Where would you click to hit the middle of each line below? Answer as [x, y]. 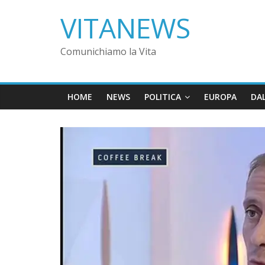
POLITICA [163, 97]
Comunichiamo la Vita [108, 51]
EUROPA [220, 97]
